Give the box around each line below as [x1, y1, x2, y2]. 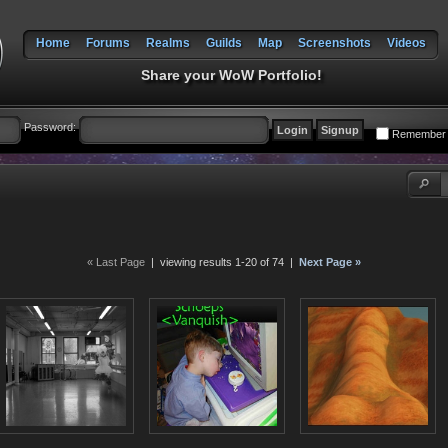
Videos [387, 36, 426, 50]
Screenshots [298, 36, 371, 50]
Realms [146, 36, 190, 50]
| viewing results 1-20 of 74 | [145, 256, 299, 268]
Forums [86, 36, 130, 50]
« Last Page [87, 256, 145, 268]
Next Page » [299, 256, 361, 268]
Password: [21, 121, 79, 134]
